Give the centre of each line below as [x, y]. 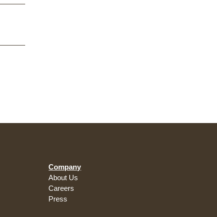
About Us [63, 178]
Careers [62, 188]
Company [65, 167]
